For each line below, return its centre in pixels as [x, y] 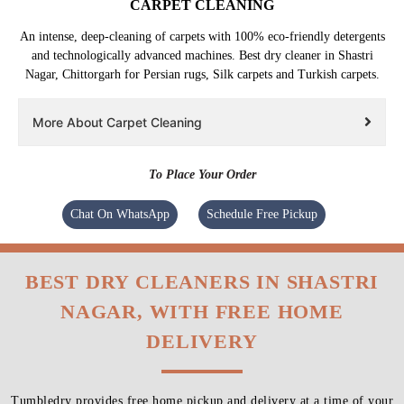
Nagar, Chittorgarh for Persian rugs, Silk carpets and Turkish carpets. [202, 75]
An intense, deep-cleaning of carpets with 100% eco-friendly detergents [202, 37]
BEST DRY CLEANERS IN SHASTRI [202, 282]
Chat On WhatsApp [120, 215]
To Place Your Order [202, 175]
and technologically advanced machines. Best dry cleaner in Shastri [202, 56]
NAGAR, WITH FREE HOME [202, 312]
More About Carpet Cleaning [117, 123]
